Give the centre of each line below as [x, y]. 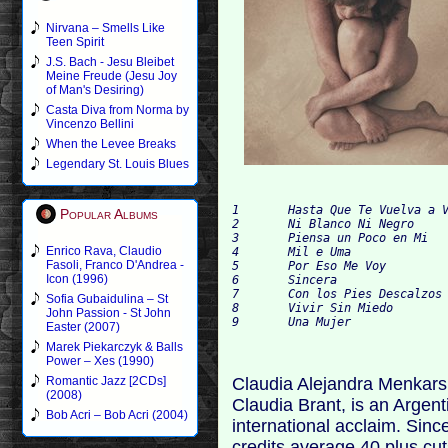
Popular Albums [109, 214]
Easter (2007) [83, 327]
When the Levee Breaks [111, 144]
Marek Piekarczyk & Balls [114, 347]
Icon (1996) [77, 279]
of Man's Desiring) [95, 90]
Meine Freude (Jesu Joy [111, 76]
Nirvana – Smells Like [105, 28]
